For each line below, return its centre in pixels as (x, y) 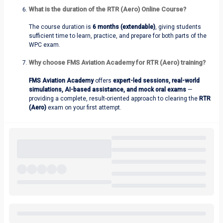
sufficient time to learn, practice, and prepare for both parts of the (118, 36)
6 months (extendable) (124, 27)
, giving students (178, 27)
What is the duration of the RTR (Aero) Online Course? (108, 9)
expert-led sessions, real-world (156, 80)
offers (103, 80)
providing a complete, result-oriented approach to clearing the (114, 98)
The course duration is (61, 27)
